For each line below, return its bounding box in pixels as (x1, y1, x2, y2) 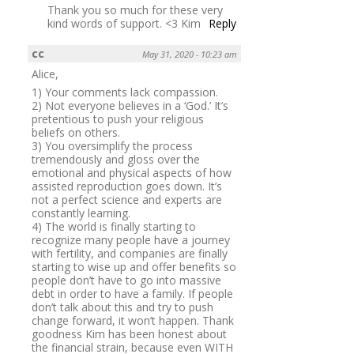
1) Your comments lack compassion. (32, 85, 218, 100)
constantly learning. (32, 205, 130, 221)
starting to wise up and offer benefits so (32, 259, 236, 275)
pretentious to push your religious (32, 111, 204, 127)
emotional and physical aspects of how (32, 165, 232, 181)
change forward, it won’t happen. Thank (32, 313, 234, 329)
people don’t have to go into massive (32, 273, 221, 288)
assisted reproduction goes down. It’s (32, 179, 222, 194)
